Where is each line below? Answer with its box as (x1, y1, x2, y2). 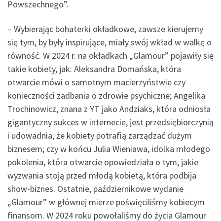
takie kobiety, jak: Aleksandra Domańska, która (7, 63, 181, 74)
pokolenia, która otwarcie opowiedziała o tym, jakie (7, 156, 198, 168)
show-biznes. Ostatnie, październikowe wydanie (7, 183, 184, 194)
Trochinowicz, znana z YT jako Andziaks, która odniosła (7, 103, 211, 114)
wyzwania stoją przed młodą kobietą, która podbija (7, 169, 196, 181)
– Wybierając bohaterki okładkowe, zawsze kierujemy (7, 23, 203, 35)
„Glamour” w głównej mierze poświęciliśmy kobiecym (7, 196, 205, 208)
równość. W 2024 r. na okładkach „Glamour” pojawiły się (7, 49, 214, 61)
